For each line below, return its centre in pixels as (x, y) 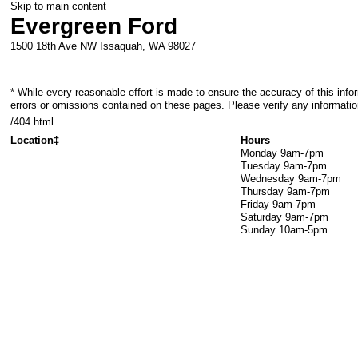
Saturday (262, 217)
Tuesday (261, 165)
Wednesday (268, 178)
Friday (255, 204)
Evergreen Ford (94, 26)
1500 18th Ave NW (54, 46)
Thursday (263, 191)
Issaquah (121, 46)
